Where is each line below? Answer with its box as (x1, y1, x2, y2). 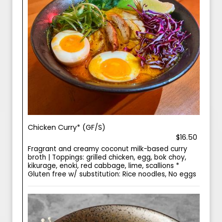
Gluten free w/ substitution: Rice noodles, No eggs (28, 169, 196, 179)
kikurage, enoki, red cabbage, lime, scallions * (28, 161, 179, 170)
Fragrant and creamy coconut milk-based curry (28, 144, 187, 154)
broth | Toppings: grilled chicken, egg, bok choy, (28, 153, 186, 162)
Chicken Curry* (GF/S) (28, 122, 106, 132)
